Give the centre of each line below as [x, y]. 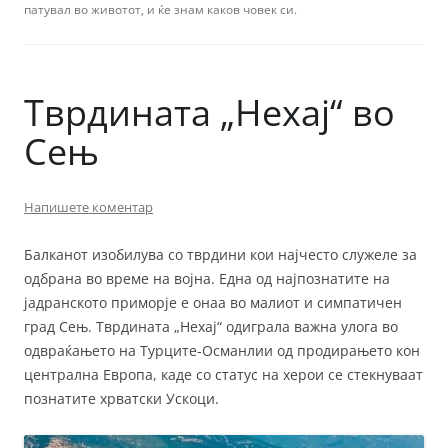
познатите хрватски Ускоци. [121, 399]
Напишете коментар [88, 207]
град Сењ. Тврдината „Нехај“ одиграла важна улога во [211, 327]
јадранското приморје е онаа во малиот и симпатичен [213, 303]
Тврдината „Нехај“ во [209, 113]
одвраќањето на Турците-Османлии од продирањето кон [222, 351]
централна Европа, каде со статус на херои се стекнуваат [223, 375]
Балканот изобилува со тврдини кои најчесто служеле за [220, 255]
